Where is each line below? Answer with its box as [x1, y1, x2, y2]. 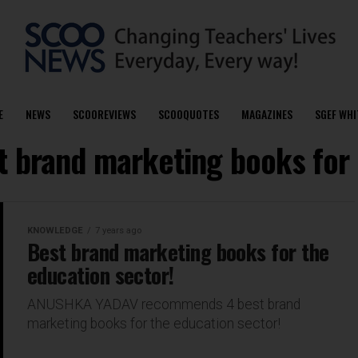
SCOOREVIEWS [72, 105, 136, 122]
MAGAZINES [241, 105, 292, 122]
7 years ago [95, 225, 141, 236]
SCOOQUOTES [157, 105, 219, 122]
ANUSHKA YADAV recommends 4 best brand [27, 296, 300, 312]
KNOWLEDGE [27, 225, 83, 236]
